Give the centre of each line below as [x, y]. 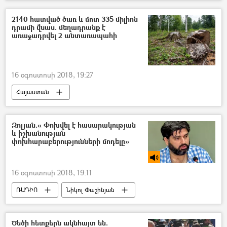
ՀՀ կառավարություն [46, 205]
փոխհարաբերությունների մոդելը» [70, 141]
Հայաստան [33, 92]
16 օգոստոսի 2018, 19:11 [52, 173]
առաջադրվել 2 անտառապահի [64, 35]
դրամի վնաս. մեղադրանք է [59, 27]
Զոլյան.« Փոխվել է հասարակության [74, 125]
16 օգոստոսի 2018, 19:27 [52, 75]
